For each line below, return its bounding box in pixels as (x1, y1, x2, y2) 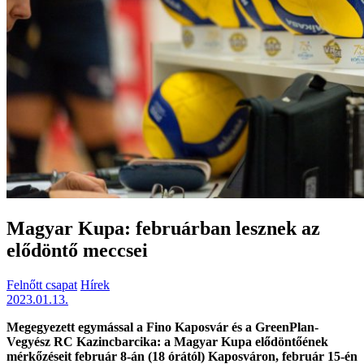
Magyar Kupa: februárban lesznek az (6, 218, 320, 240)
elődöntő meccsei (6, 240, 148, 262)
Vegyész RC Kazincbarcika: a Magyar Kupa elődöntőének (6, 335, 328, 349)
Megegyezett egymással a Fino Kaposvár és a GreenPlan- (6, 320, 318, 335)
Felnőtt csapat (6, 278, 77, 292)
